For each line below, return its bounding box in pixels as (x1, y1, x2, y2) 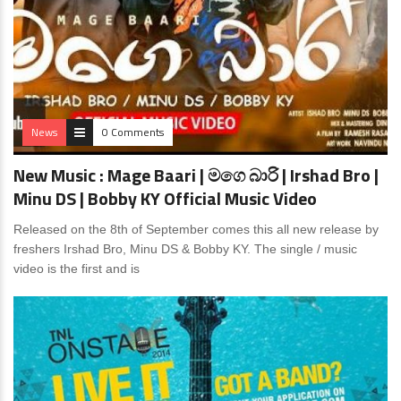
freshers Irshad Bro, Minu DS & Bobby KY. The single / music (13, 242, 357, 257)
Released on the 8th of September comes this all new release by (13, 222, 379, 237)
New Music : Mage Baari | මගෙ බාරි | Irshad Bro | (13, 161, 379, 190)
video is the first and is (13, 261, 140, 277)
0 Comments (102, 124, 164, 141)
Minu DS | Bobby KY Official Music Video (13, 184, 317, 213)
